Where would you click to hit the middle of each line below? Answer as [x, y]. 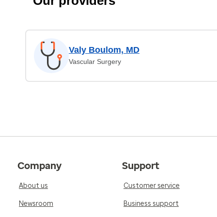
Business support [151, 204]
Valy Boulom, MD [104, 50]
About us [33, 186]
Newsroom [36, 204]
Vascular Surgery [95, 62]
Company [39, 166]
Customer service [152, 186]
